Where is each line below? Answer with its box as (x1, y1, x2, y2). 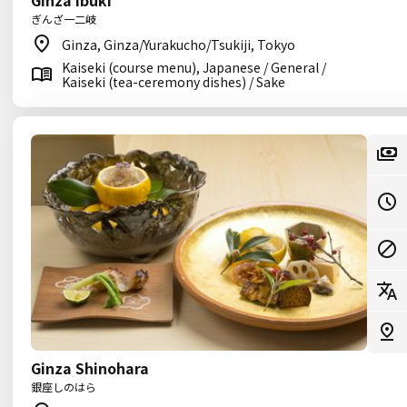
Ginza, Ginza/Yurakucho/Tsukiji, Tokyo (62, 35, 295, 54)
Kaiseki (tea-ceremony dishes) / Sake (62, 73, 285, 91)
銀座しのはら (31, 379, 96, 394)
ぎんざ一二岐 (31, 11, 96, 26)
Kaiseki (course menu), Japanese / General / (62, 58, 326, 76)
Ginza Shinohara (31, 357, 149, 379)
